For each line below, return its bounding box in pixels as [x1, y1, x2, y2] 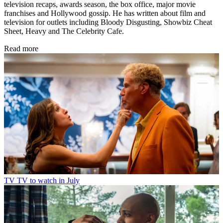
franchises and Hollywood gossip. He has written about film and [4, 8, 206, 17]
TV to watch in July [17, 176, 80, 185]
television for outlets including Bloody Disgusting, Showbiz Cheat [4, 17, 212, 26]
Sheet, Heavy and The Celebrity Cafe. [4, 26, 124, 35]
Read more [4, 44, 38, 53]
